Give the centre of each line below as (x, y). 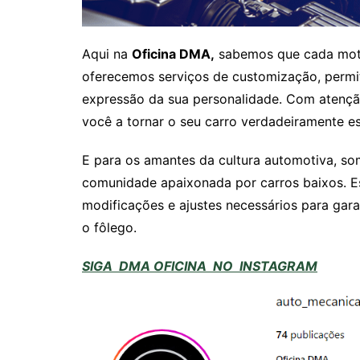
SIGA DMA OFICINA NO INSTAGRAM (200, 266)
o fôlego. (109, 227)
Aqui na (107, 53)
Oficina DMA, (173, 53)
